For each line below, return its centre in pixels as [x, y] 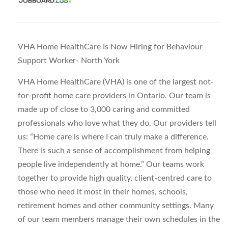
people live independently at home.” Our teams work [111, 164]
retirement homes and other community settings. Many [116, 206]
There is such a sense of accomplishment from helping [114, 151]
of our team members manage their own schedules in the [119, 219]
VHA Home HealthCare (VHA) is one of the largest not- [116, 82]
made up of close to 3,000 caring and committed [104, 109]
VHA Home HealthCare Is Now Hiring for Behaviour [110, 47]
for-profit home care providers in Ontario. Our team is [114, 96]
